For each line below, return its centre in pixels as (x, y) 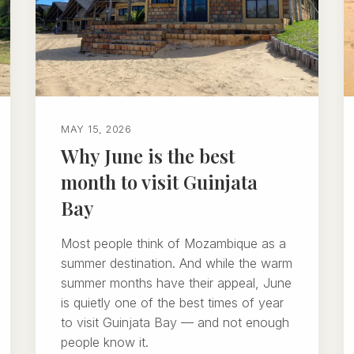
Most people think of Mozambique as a (174, 243)
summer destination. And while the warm (177, 263)
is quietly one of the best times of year (173, 303)
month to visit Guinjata (160, 182)
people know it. (105, 342)
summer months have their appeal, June (177, 283)
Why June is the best (148, 156)
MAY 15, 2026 (96, 129)
